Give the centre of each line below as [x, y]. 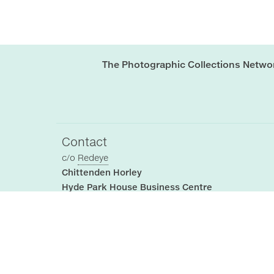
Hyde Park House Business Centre [137, 187]
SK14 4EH [82, 231]
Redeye [93, 158]
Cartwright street [100, 202]
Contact [84, 142]
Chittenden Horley [102, 172]
